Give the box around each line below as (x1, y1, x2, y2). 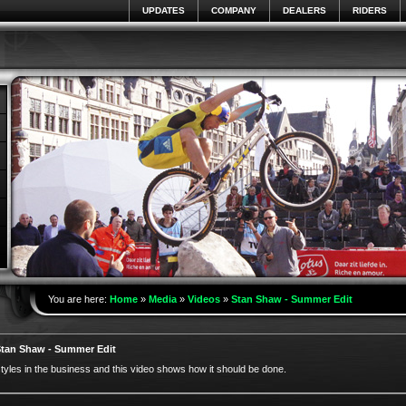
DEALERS (282, 5, 326, 15)
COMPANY (210, 5, 256, 15)
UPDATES (141, 5, 185, 15)
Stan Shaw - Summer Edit (230, 294, 353, 304)
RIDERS (352, 5, 387, 15)
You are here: (47, 294, 110, 304)
